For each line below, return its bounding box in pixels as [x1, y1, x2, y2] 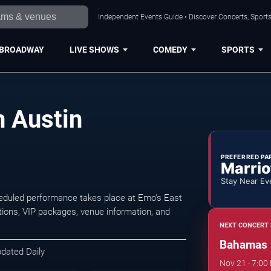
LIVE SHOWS [69, 44, 119, 54]
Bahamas [220, 237, 267, 252]
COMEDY [152, 44, 188, 54]
